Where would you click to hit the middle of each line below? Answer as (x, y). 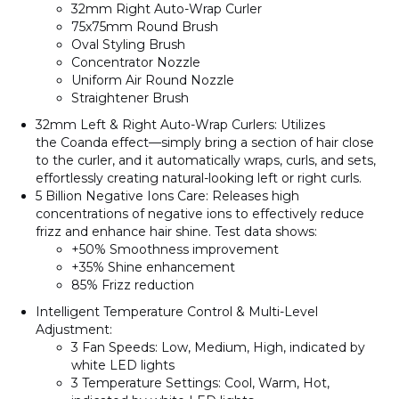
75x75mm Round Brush (145, 27)
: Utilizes (300, 125)
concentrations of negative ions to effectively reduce (200, 214)
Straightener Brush (130, 98)
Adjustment (73, 330)
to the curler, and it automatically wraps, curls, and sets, (206, 161)
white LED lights (123, 366)
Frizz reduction (148, 285)
